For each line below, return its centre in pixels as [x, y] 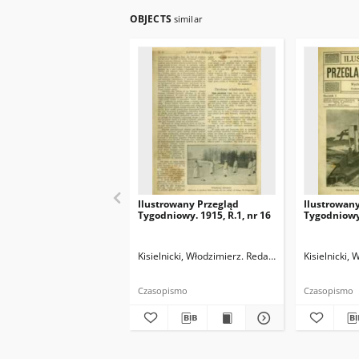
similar [188, 19]
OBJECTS [152, 19]
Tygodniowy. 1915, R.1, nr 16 [204, 215]
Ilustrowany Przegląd [188, 204]
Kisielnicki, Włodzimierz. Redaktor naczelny [233, 256]
